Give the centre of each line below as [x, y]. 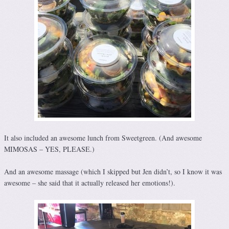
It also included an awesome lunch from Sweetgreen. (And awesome [103, 138]
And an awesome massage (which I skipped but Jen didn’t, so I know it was [113, 171]
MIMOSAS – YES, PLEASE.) [49, 149]
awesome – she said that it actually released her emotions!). [90, 182]
